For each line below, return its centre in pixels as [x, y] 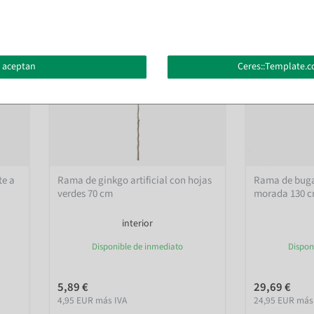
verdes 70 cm [86, 194]
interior [137, 224]
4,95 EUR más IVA [93, 301]
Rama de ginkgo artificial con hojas [135, 181]
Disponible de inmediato [137, 247]
